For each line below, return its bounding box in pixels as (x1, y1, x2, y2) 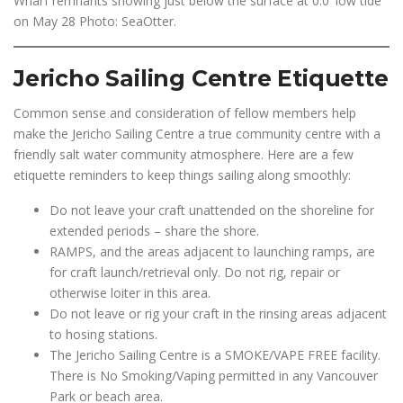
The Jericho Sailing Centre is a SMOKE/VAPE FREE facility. (49, 346, 381, 363)
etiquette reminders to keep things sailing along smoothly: (13, 166, 354, 184)
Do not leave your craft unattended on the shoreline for (49, 201, 374, 219)
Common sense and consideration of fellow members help (13, 104, 356, 121)
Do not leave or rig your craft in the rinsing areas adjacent (49, 305, 387, 322)
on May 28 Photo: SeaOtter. (13, 13, 176, 30)
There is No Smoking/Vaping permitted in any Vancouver (49, 367, 378, 384)
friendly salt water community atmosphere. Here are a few (13, 146, 354, 163)
